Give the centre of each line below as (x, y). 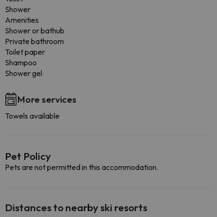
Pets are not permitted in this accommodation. (82, 167)
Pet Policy (28, 156)
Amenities (22, 20)
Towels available (32, 116)
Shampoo (21, 62)
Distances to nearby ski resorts (76, 207)
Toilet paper (25, 52)
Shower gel (23, 73)
